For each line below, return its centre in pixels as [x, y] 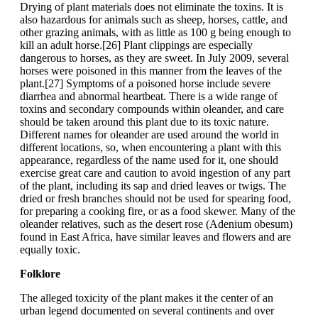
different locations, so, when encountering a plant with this [150, 148]
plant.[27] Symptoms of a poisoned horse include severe [145, 84]
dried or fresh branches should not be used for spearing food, [155, 199]
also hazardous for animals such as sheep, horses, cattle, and [154, 20]
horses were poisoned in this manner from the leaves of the [151, 71]
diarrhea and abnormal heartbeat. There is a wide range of [149, 97]
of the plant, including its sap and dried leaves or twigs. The [153, 186]
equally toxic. [50, 250]
